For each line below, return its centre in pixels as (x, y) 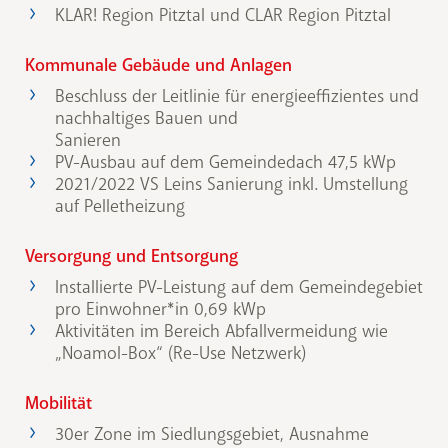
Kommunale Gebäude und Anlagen (158, 65)
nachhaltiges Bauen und (146, 118)
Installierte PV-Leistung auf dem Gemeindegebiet (239, 287)
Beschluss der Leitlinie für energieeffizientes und (237, 96)
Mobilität (58, 403)
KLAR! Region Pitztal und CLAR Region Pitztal (223, 15)
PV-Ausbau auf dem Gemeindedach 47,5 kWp (225, 162)
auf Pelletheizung (120, 206)
